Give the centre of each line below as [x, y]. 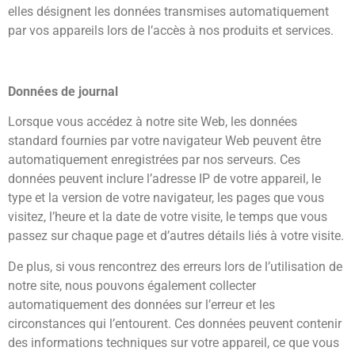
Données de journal [63, 91]
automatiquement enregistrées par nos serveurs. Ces [154, 160]
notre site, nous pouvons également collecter [132, 285]
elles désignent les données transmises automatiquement [168, 11]
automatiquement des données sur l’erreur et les [141, 304]
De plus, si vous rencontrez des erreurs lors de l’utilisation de [175, 266]
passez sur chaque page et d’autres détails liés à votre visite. [176, 236]
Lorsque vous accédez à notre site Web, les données [153, 122]
